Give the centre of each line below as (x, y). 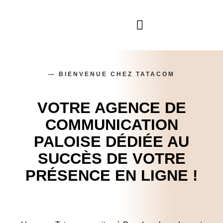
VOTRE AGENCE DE (111, 108)
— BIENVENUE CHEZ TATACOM (111, 74)
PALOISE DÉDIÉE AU (111, 141)
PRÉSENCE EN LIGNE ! (111, 175)
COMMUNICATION (111, 124)
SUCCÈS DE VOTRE (111, 158)
